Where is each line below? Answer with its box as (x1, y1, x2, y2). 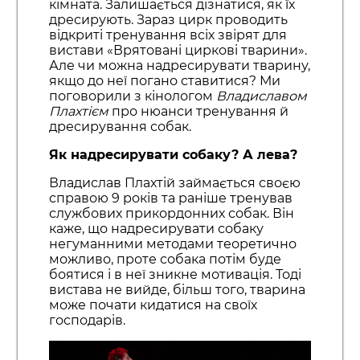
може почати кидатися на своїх (48, 297, 257, 313)
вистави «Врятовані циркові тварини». (48, 43, 307, 59)
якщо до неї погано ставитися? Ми (48, 73, 280, 89)
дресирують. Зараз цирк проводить (48, 12, 288, 28)
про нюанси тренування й (108, 104, 288, 120)
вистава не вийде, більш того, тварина (48, 282, 305, 298)
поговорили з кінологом (48, 88, 216, 104)
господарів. (48, 313, 125, 329)
